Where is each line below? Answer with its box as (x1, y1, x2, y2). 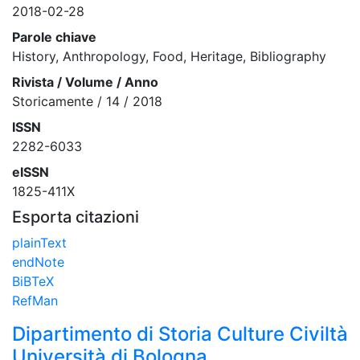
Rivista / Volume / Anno (12, 73, 158, 90)
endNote (12, 253, 64, 270)
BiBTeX (12, 272, 54, 289)
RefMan (12, 292, 58, 309)
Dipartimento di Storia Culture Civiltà (12, 321, 348, 346)
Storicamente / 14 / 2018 (12, 92, 162, 109)
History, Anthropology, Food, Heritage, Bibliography (12, 47, 326, 64)
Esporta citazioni (12, 207, 139, 227)
